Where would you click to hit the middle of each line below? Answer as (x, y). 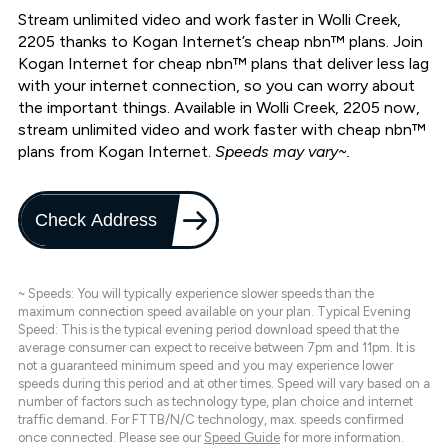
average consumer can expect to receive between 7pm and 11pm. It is (216, 348)
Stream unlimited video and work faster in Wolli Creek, (209, 20)
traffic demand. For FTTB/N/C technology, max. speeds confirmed (211, 420)
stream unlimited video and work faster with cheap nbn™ (222, 130)
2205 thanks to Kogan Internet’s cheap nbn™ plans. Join (220, 42)
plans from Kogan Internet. (116, 152)
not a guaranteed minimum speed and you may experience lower (205, 366)
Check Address (97, 220)
